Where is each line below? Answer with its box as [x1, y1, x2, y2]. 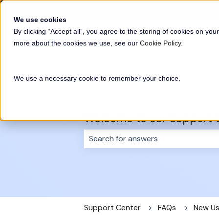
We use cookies [14, 16, 66, 23]
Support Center [84, 202, 141, 213]
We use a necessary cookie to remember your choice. [14, 74, 180, 82]
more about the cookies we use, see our [14, 39, 140, 47]
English [22, 4, 46, 15]
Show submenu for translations [46, 4, 157, 15]
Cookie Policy [140, 39, 181, 47]
